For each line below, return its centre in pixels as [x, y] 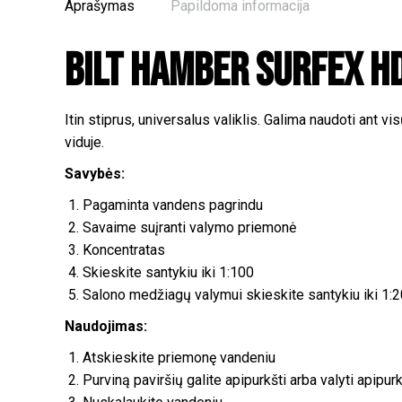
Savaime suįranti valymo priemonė [189, 227]
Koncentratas [124, 250]
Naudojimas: [106, 326]
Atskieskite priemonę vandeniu [179, 358]
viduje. [84, 142]
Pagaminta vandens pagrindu [173, 205]
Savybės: [95, 174]
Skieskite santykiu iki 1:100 [168, 272]
